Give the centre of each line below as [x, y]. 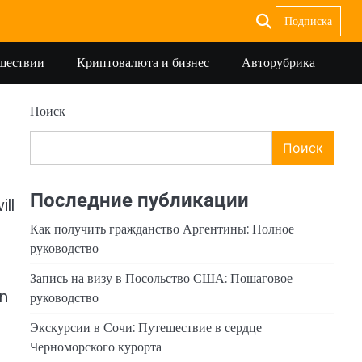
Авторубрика [278, 63]
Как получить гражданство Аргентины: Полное [162, 229]
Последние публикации [139, 200]
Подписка [308, 21]
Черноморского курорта [95, 347]
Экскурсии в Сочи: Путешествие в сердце [145, 327]
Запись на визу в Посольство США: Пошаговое [161, 278]
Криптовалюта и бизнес [143, 63]
